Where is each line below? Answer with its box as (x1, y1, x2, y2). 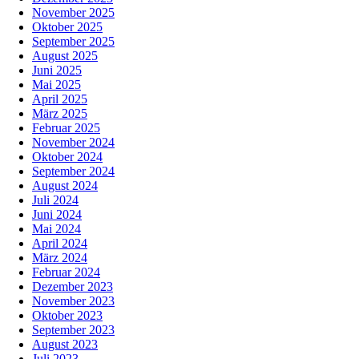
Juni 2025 (32, 63, 82, 78)
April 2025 (32, 92, 87, 107)
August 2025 (32, 49, 98, 63)
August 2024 (32, 179, 98, 193)
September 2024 (32, 164, 115, 179)
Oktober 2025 (32, 20, 103, 34)
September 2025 (32, 34, 115, 49)
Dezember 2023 (32, 280, 113, 294)
